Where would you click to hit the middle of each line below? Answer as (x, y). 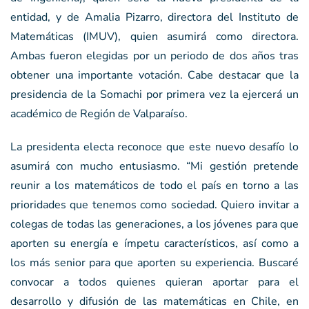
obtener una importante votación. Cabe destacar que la (154, 75)
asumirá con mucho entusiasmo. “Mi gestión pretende (154, 166)
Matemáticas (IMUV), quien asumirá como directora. (154, 36)
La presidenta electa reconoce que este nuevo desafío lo (154, 147)
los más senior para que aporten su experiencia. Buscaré (154, 262)
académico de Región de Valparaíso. (99, 113)
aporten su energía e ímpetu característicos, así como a (154, 243)
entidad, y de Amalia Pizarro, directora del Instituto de (154, 17)
